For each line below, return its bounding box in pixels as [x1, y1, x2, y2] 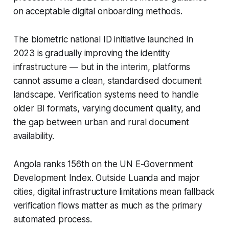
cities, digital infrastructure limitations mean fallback [13, 186, 215, 197]
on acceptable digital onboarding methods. [13, 6, 182, 16]
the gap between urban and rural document [13, 117, 189, 127]
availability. [13, 130, 54, 141]
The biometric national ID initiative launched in [13, 34, 193, 44]
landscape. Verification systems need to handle [13, 89, 199, 100]
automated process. [13, 214, 92, 224]
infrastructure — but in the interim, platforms [13, 61, 190, 72]
